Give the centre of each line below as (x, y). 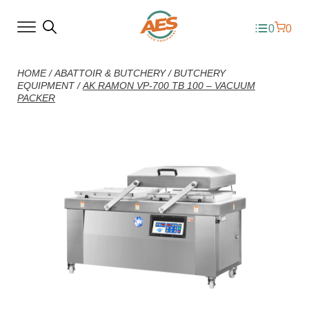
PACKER (36, 98)
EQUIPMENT (46, 86)
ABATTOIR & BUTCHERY (110, 73)
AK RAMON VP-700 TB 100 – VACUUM (169, 86)
